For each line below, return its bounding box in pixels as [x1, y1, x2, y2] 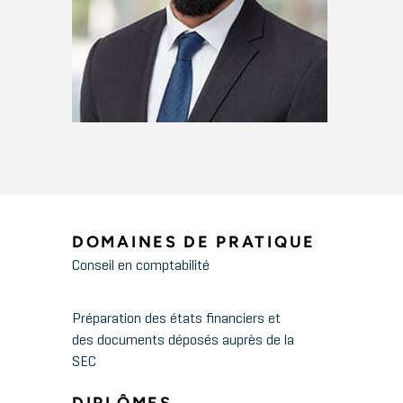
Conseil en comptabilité [72, 259, 210, 274]
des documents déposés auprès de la [72, 334, 294, 349]
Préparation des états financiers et [72, 312, 281, 327]
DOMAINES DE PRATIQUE [72, 232, 316, 253]
